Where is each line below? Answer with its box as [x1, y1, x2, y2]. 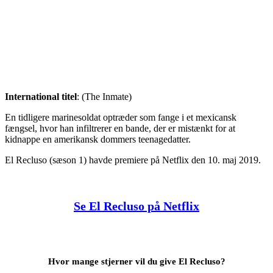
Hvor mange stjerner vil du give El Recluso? [48, 256, 225, 266]
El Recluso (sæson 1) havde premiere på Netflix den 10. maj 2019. [5, 154, 261, 165]
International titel [5, 91, 77, 102]
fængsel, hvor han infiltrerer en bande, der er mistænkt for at [5, 122, 235, 133]
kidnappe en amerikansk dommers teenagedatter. [5, 133, 191, 144]
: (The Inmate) [77, 91, 132, 102]
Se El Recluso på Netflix [74, 199, 199, 213]
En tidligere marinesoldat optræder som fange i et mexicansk [5, 112, 236, 122]
